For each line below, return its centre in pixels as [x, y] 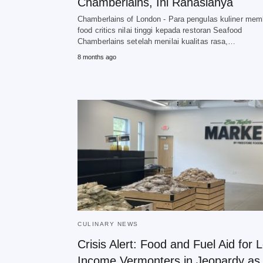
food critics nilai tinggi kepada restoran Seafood [160, 30]
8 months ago [97, 57]
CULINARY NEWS [108, 224]
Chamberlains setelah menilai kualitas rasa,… [157, 41]
